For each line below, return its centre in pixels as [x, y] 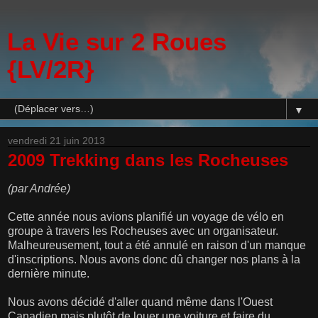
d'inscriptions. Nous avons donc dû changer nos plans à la [154, 259]
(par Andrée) [39, 188]
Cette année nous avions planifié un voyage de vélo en [146, 216]
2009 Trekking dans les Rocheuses [148, 160]
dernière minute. [49, 273]
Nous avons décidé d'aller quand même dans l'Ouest [140, 302]
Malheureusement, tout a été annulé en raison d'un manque [157, 245]
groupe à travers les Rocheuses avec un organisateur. [143, 231]
